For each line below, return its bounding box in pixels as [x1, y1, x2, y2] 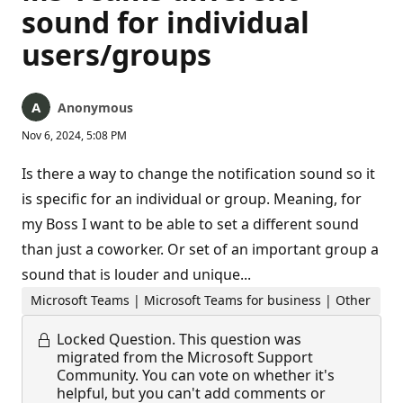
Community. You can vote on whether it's [57, 364, 335, 385]
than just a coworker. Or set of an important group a [22, 239, 379, 259]
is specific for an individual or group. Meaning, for [22, 189, 362, 209]
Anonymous [58, 99, 133, 116]
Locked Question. [57, 328, 175, 349]
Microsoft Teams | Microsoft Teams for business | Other [31, 291, 372, 309]
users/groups [22, 35, 211, 74]
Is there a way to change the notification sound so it [22, 164, 375, 184]
